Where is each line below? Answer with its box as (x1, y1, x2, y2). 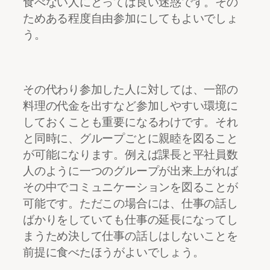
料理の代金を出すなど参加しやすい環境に (23, 98, 238, 113)
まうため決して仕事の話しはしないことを (23, 228, 238, 243)
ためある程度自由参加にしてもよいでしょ (23, 11, 238, 26)
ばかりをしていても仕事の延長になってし (23, 212, 238, 227)
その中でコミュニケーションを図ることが (23, 180, 238, 195)
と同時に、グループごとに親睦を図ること (23, 131, 238, 146)
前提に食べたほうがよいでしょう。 (23, 245, 204, 260)
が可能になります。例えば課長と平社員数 (23, 147, 238, 162)
